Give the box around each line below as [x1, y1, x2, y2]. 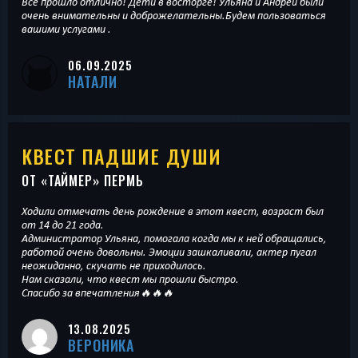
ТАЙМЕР [47, 170, 93, 190]
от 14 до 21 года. [22, 217, 104, 231]
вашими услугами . [22, 22, 111, 36]
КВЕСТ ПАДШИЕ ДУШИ [22, 141, 222, 170]
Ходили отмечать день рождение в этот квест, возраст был [22, 204, 324, 217]
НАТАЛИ [68, 71, 117, 93]
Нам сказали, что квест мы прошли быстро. [22, 272, 239, 285]
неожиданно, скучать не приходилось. [22, 258, 206, 272]
